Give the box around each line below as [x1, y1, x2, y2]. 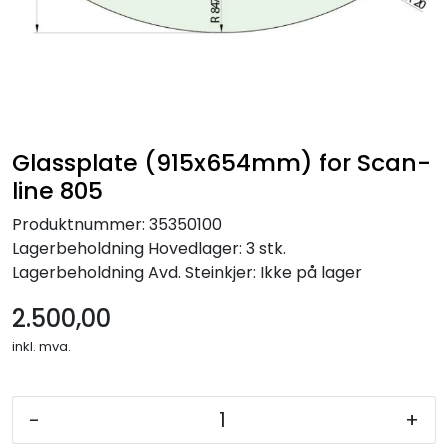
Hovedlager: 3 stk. [144, 237, 286, 261]
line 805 [12, 174, 103, 208]
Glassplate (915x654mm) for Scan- [12, 146, 431, 180]
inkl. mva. [12, 337, 71, 357]
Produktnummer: [12, 213, 145, 237]
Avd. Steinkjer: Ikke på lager [144, 261, 362, 285]
